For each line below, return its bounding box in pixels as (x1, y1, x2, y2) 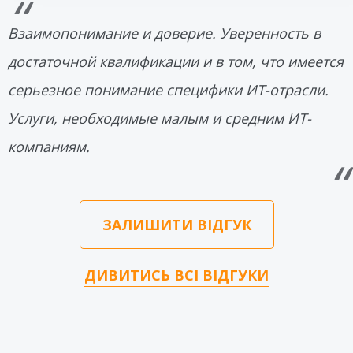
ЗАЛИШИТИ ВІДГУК (102, 214, 251, 234)
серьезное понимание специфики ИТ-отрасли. (8, 80, 329, 99)
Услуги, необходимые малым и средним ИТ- (8, 108, 311, 128)
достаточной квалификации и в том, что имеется (8, 51, 344, 71)
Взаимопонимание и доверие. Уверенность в (8, 23, 321, 43)
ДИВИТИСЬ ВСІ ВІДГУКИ (84, 265, 269, 284)
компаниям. (8, 136, 90, 156)
